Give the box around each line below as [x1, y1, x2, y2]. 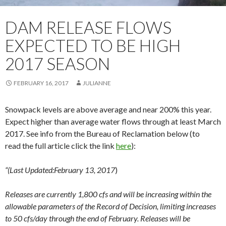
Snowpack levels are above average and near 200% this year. [5, 104, 211, 115]
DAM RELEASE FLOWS [5, 17, 172, 38]
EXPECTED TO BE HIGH [5, 35, 181, 56]
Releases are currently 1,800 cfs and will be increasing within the [5, 189, 211, 199]
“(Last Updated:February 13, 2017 [5, 165, 115, 175]
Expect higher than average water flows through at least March [5, 117, 221, 127]
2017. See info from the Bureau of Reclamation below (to [5, 129, 200, 139]
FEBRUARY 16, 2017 [14, 79, 69, 87]
